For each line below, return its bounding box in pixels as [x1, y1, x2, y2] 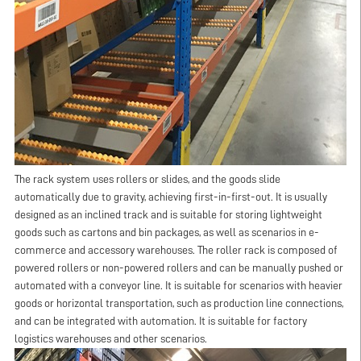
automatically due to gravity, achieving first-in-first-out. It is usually [14, 192, 327, 203]
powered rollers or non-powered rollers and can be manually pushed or [14, 263, 343, 274]
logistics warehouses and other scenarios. [14, 334, 207, 345]
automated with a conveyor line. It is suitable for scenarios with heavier [14, 280, 342, 292]
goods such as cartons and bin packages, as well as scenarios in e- [14, 227, 319, 239]
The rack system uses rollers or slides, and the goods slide [14, 174, 280, 185]
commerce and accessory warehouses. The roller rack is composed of [14, 245, 338, 256]
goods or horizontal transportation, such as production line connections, [14, 298, 343, 309]
